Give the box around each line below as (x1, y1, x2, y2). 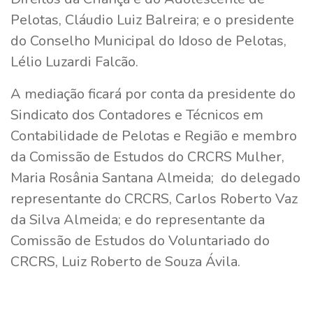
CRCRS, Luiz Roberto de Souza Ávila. (10, 252, 244, 271)
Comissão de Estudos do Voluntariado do (10, 231, 270, 250)
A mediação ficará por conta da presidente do (10, 84, 296, 103)
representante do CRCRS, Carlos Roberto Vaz (10, 189, 298, 208)
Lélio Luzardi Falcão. (10, 52, 142, 71)
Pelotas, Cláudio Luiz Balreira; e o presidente (10, 10, 294, 29)
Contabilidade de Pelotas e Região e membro (10, 126, 297, 145)
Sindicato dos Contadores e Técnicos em (10, 105, 263, 124)
